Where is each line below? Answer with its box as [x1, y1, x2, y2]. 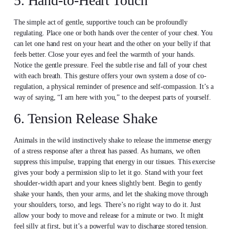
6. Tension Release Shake [13, 110, 157, 127]
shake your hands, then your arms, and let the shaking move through [13, 190, 209, 198]
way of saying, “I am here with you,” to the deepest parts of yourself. [13, 93, 211, 101]
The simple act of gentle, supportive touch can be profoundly [13, 18, 188, 26]
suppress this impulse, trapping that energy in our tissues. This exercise [13, 158, 215, 166]
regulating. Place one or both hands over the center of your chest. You [13, 29, 213, 37]
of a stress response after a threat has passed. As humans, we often [13, 147, 201, 155]
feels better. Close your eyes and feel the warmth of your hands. [13, 50, 195, 58]
